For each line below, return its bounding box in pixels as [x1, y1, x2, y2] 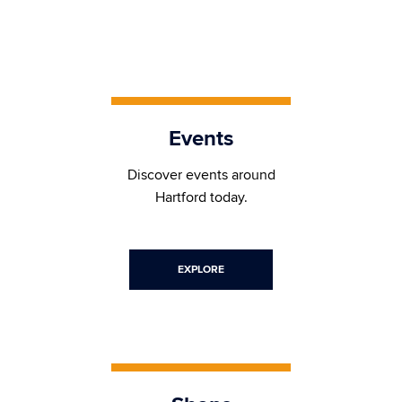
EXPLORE [178, 262, 224, 276]
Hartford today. [154, 188, 248, 206]
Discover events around [127, 165, 275, 184]
